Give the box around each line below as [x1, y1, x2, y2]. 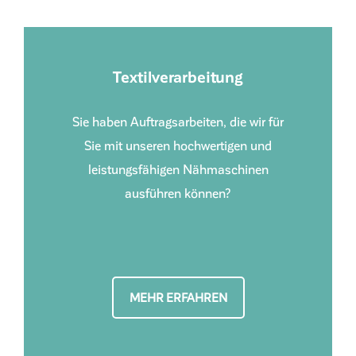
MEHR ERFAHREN [129, 290, 227, 305]
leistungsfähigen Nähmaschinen [87, 161, 269, 177]
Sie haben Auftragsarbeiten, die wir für [72, 114, 284, 130]
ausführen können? [125, 185, 231, 201]
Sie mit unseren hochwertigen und [84, 137, 272, 153]
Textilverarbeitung [113, 67, 243, 87]
